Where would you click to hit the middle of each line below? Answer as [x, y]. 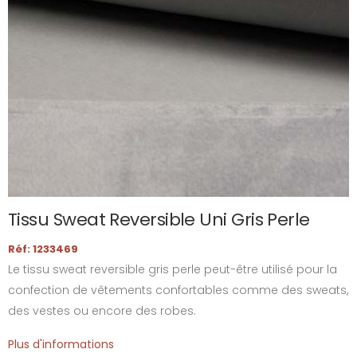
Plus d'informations [61, 344]
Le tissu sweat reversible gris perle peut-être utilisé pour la [173, 269]
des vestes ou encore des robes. [102, 311]
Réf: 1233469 [43, 249]
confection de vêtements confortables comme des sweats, [178, 290]
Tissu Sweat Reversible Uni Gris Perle [159, 220]
